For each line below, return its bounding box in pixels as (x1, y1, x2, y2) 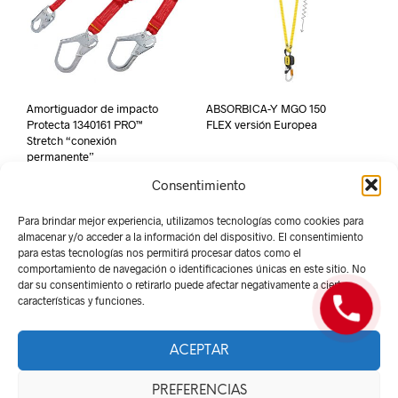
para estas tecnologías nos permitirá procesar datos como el (18, 246, 301, 259)
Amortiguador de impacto (27, 100, 158, 115)
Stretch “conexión (27, 132, 116, 147)
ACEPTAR (169, 343, 229, 358)
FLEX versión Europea (205, 116, 317, 131)
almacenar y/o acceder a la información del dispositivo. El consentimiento (18, 230, 363, 243)
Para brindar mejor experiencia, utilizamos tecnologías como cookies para (18, 214, 363, 227)
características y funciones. (18, 294, 145, 306)
